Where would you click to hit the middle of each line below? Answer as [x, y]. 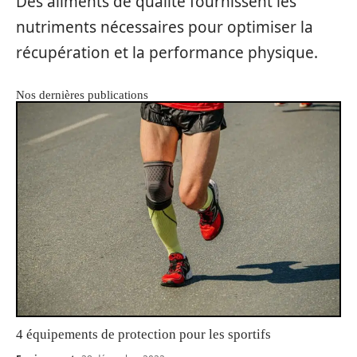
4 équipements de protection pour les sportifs [143, 334]
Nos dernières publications [82, 94]
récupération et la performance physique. [167, 52]
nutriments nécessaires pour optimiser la [165, 27]
